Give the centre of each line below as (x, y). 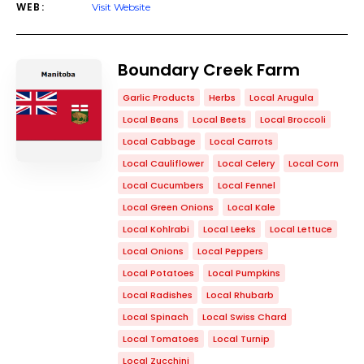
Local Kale (251, 207)
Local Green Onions (168, 207)
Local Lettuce (301, 229)
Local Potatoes (158, 273)
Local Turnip (241, 339)
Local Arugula (282, 97)
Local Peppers (230, 251)
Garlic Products (159, 97)
